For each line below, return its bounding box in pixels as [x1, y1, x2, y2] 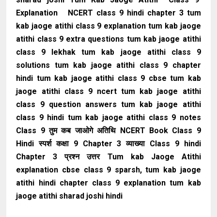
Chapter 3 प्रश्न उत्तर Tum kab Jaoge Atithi [16, 152, 201, 161]
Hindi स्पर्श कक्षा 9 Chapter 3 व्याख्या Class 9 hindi [16, 139, 201, 148]
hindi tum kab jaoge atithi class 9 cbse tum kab [16, 74, 201, 83]
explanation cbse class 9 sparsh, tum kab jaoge [16, 165, 201, 174]
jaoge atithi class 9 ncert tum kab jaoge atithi [16, 87, 201, 96]
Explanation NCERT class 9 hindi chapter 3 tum [16, 8, 201, 17]
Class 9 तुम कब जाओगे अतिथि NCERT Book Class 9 [16, 126, 201, 135]
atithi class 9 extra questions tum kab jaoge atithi [16, 34, 201, 44]
